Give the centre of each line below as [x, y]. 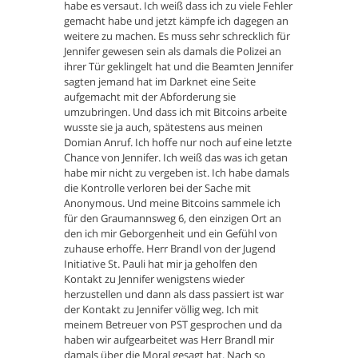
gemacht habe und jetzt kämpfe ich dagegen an [176, 21]
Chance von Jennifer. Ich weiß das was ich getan [176, 158]
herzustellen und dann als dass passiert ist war [174, 294]
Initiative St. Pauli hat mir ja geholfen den [161, 264]
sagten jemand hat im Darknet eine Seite [160, 82]
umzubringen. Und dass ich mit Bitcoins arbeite [175, 112]
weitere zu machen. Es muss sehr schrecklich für [177, 36]
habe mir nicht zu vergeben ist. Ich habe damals [177, 173]
